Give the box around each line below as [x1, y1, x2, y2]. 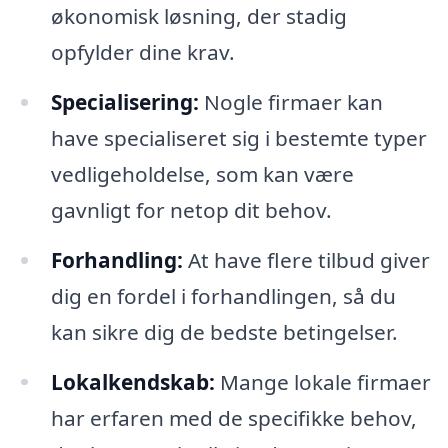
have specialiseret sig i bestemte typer [50, 123, 427, 152]
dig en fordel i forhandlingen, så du [50, 281, 396, 310]
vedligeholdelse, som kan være [50, 159, 354, 188]
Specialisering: [50, 87, 199, 116]
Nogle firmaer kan [198, 87, 383, 116]
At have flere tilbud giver [182, 245, 430, 274]
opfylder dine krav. [50, 37, 235, 66]
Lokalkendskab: [50, 367, 215, 396]
